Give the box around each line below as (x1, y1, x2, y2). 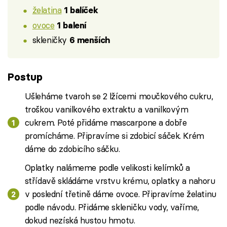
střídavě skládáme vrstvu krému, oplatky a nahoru (24, 175, 215, 186)
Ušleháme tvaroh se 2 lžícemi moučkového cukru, (24, 90, 213, 101)
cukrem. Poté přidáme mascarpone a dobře (24, 117, 187, 128)
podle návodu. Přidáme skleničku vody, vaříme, (24, 202, 199, 212)
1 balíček (63, 5, 98, 15)
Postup (8, 70, 43, 84)
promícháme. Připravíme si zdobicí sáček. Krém (24, 130, 204, 141)
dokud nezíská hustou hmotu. (24, 215, 135, 225)
